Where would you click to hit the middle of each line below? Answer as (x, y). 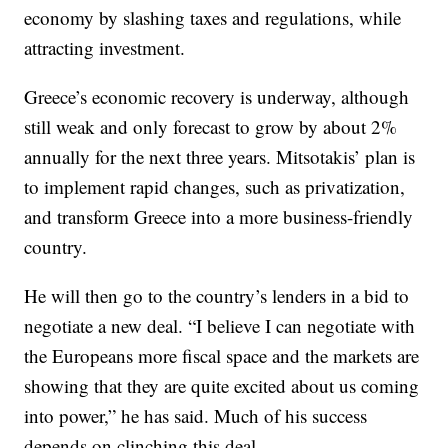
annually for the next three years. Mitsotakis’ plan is (220, 156)
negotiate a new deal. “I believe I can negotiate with (220, 325)
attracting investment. (105, 47)
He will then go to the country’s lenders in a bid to (217, 295)
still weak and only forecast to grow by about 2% (211, 126)
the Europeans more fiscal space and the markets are (222, 355)
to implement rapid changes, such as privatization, (215, 186)
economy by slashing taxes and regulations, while (213, 17)
